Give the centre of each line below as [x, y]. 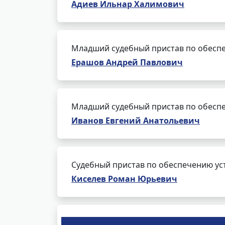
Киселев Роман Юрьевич [124, 179]
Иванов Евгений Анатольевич [136, 121]
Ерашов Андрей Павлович [127, 62]
